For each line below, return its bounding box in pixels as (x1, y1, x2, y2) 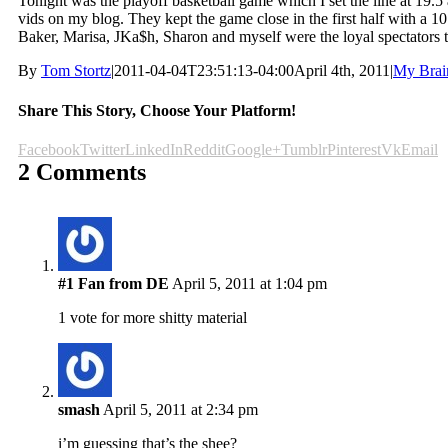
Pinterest (327, 140, 381, 158)
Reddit (183, 140, 225, 158)
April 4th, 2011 (294, 62, 390, 80)
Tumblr (281, 140, 327, 158)
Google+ (225, 140, 281, 158)
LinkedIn (125, 140, 183, 158)
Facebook (18, 140, 80, 158)
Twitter (80, 140, 125, 158)
